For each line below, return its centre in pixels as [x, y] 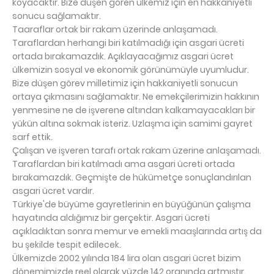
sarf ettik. [32, 137]
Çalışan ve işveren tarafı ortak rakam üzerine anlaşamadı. [137, 150]
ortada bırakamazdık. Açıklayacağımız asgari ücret [123, 56]
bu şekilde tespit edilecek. [68, 244]
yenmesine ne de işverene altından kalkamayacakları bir [134, 110]
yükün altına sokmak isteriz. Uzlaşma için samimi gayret [132, 123]
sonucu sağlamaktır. [57, 16]
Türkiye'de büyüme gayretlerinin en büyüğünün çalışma [131, 204]
